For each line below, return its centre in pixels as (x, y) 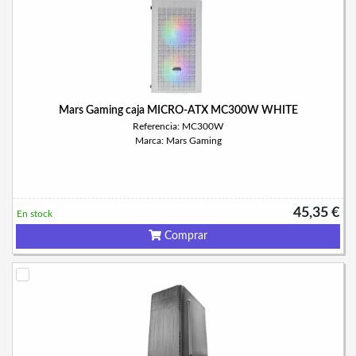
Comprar (184, 236)
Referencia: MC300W (178, 126)
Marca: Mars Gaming (178, 141)
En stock (35, 214)
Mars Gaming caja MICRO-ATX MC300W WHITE (178, 110)
